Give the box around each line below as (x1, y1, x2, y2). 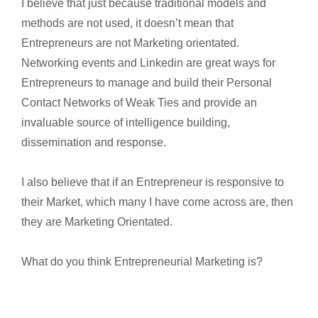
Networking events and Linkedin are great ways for (21, 56, 275, 69)
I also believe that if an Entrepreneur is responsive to (21, 175, 284, 188)
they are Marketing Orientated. (21, 215, 172, 228)
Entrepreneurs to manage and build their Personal (21, 76, 272, 89)
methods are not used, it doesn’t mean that (21, 16, 234, 29)
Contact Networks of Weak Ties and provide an (21, 96, 257, 109)
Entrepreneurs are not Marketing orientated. (21, 36, 242, 49)
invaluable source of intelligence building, (21, 116, 230, 128)
